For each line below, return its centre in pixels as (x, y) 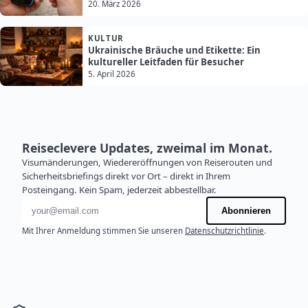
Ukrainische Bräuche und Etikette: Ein (174, 51)
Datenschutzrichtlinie (224, 231)
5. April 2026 (112, 74)
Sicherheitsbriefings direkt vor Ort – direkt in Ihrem (126, 176)
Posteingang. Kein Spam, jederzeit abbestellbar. (119, 190)
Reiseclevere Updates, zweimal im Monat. (147, 148)
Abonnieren (246, 211)
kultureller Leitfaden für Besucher (166, 62)
